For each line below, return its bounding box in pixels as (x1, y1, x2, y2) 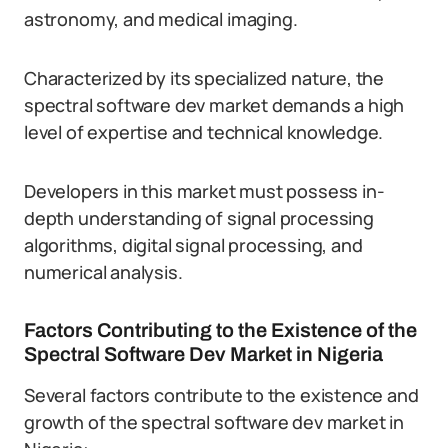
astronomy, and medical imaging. (24, 7, 298, 31)
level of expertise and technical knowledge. (24, 120, 384, 144)
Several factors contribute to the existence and (24, 383, 419, 407)
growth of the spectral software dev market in (24, 410, 404, 434)
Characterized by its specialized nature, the (24, 66, 385, 90)
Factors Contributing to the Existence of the (24, 319, 417, 341)
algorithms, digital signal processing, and (24, 233, 363, 257)
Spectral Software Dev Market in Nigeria (24, 343, 383, 365)
